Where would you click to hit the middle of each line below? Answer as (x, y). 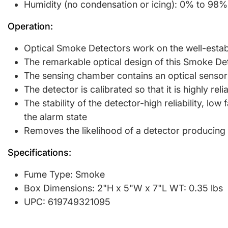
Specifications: (39, 153)
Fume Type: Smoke (64, 175)
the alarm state (57, 117)
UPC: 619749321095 (67, 202)
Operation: (30, 26)
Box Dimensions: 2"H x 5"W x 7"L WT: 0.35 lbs (123, 188)
